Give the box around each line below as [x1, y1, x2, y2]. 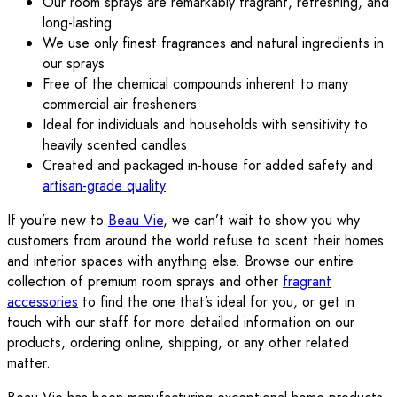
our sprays [43, 52, 105, 74]
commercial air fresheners [43, 93, 197, 114]
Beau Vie [108, 209, 163, 230]
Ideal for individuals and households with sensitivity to [43, 113, 368, 135]
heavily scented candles [43, 134, 187, 155]
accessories [7, 291, 78, 312]
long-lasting [43, 12, 112, 33]
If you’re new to [7, 209, 108, 230]
